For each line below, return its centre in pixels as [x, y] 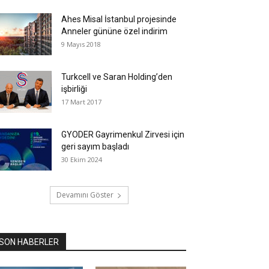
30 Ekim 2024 [82, 159]
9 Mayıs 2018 [81, 44]
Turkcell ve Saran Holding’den [117, 77]
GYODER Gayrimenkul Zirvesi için [123, 134]
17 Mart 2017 [81, 102]
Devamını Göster [85, 195]
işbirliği [74, 89]
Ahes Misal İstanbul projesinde [119, 19]
